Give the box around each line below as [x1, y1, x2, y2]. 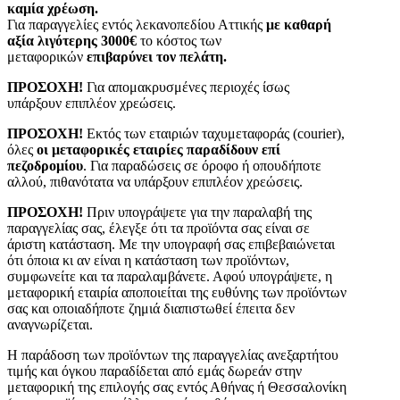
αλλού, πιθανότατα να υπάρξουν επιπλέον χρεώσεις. [7, 174, 303, 190]
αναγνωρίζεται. [7, 317, 93, 333]
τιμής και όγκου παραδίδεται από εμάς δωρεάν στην [7, 363, 302, 379]
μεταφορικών [7, 49, 87, 65]
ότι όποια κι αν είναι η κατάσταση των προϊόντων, [7, 253, 289, 269]
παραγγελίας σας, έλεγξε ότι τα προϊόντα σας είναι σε [7, 221, 310, 237]
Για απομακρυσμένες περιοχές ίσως [83, 79, 289, 96]
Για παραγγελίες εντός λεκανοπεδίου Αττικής [7, 17, 266, 33]
